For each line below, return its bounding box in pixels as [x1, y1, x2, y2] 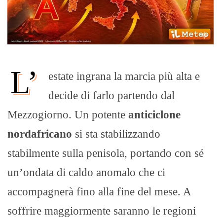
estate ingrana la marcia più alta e [48, 70, 200, 83]
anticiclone [128, 109, 181, 121]
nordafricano [7, 128, 72, 141]
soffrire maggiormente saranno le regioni [7, 205, 196, 218]
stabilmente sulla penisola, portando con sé [7, 147, 204, 160]
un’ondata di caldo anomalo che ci [7, 166, 165, 179]
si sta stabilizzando [72, 128, 160, 141]
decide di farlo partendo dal [48, 89, 175, 102]
